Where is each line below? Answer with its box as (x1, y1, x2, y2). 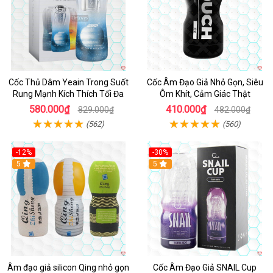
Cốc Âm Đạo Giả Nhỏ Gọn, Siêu (146, 77, 263, 87)
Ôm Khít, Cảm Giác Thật (159, 89, 250, 99)
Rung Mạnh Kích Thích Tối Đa (13, 89, 124, 99)
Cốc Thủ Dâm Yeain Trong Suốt (8, 77, 129, 87)
